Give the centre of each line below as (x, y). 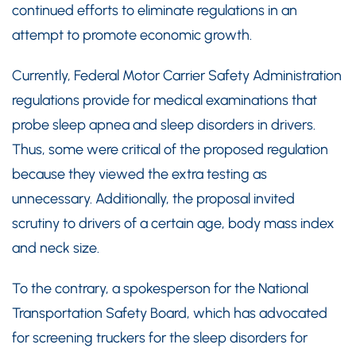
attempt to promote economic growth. (132, 35)
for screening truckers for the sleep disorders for (160, 338)
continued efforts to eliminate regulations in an (155, 10)
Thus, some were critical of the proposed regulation (170, 149)
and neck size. (56, 248)
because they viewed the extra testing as (139, 174)
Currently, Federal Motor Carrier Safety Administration (177, 75)
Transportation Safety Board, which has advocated (170, 313)
